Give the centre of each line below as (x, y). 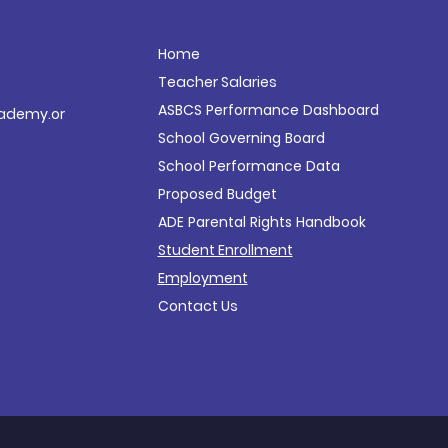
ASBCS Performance (230, 110)
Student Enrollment (225, 250)
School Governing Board (241, 138)
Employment (202, 278)
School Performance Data (248, 166)
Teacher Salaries (217, 82)
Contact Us (197, 306)
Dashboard (340, 110)
